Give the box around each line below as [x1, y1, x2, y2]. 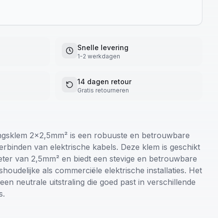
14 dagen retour [77, 77, 131, 86]
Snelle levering [77, 43, 128, 52]
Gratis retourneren [77, 87, 129, 94]
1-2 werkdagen [77, 53, 120, 60]
